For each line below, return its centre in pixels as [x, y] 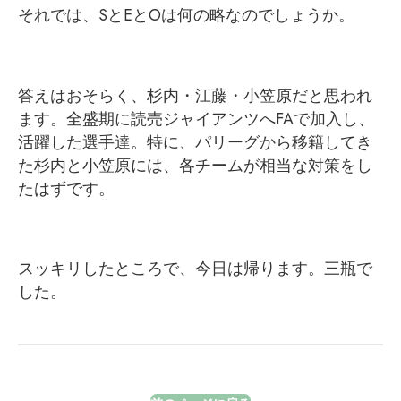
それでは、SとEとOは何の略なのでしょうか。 [186, 16]
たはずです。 [66, 188]
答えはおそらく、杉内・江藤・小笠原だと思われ [195, 95]
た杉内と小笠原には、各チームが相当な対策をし [195, 165]
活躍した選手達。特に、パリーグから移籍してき [195, 142]
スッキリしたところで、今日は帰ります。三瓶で [195, 268]
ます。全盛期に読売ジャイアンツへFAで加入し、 [196, 119]
